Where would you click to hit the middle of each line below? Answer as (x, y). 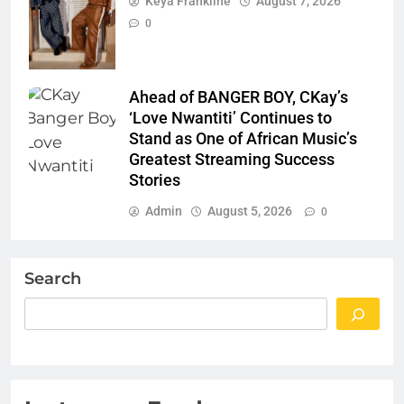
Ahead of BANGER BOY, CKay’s (239, 98)
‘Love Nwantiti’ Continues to (230, 119)
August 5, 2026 (250, 211)
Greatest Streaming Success (232, 160)
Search (53, 279)
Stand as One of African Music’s (243, 139)
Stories (155, 181)
